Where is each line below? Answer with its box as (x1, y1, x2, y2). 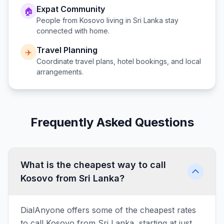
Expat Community (36, 4, 105, 14)
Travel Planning (36, 45, 97, 55)
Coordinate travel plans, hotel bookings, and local (36, 57, 201, 65)
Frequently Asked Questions (30, 115, 194, 129)
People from (36, 16, 79, 24)
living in (104, 16, 133, 24)
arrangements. (36, 67, 83, 76)
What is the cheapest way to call (20, 159, 166, 170)
